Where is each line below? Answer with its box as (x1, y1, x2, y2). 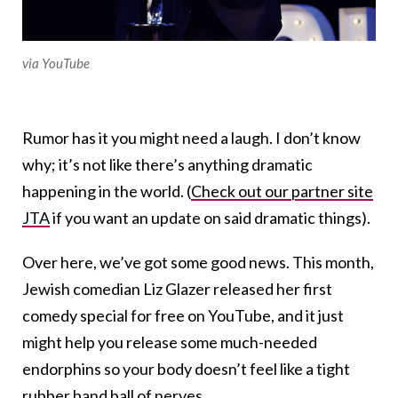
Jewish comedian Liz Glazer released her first (22, 278, 332, 298)
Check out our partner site (191, 180, 373, 201)
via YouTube (22, 54, 90, 71)
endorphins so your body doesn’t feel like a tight (22, 358, 350, 378)
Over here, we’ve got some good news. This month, (22, 251, 374, 272)
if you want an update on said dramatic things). (50, 207, 370, 227)
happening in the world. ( (22, 180, 191, 201)
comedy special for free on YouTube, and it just (22, 305, 344, 325)
